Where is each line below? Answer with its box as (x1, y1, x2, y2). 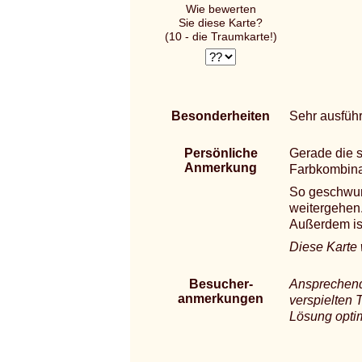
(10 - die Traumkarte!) (164, 30, 277, 43)
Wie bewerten (185, 2, 256, 15)
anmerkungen (178, 292, 263, 305)
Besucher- (188, 277, 253, 291)
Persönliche (183, 146, 258, 160)
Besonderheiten (171, 109, 270, 123)
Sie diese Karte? (179, 16, 263, 29)
